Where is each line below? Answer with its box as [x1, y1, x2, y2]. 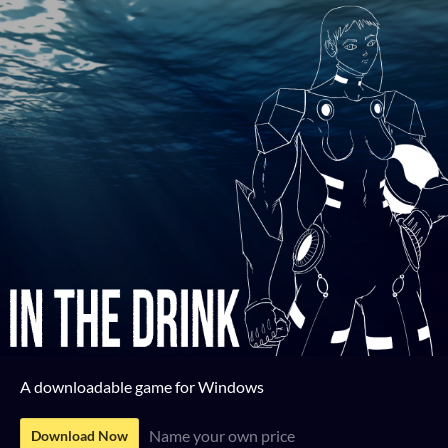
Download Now [31, 426, 128, 444]
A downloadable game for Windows [20, 376, 264, 396]
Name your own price [149, 425, 295, 445]
